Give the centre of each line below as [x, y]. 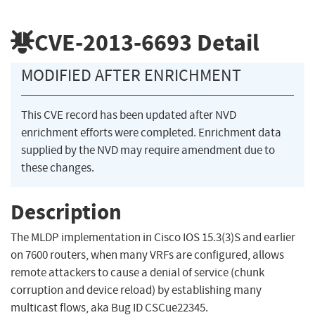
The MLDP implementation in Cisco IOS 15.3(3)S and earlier [153, 238]
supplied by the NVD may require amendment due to [148, 150]
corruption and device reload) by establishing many [136, 290]
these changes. [58, 168]
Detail [226, 42]
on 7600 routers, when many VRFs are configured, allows [147, 255]
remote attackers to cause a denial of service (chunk [137, 273]
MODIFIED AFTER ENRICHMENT [131, 76]
